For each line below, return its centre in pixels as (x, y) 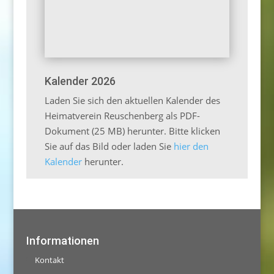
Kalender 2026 (80, 81)
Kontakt (49, 260)
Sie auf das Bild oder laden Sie (109, 146)
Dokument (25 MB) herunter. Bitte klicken (132, 131)
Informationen (62, 241)
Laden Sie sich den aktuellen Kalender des (132, 100)
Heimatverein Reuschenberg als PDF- (122, 115)
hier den (191, 146)
